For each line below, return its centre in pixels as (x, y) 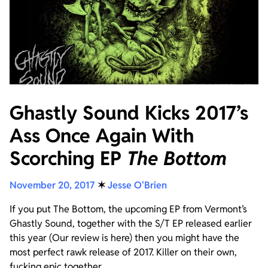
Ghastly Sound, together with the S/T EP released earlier (131, 223)
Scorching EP (68, 158)
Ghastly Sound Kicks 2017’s (129, 112)
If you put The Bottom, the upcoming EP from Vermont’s (128, 209)
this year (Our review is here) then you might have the (124, 237)
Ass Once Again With (102, 135)
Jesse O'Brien (137, 185)
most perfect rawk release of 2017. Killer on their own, (123, 252)
